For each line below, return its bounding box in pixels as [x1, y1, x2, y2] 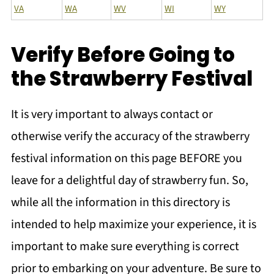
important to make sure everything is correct [10, 237, 239, 255]
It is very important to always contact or [10, 105, 213, 123]
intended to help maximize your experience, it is [10, 215, 256, 233]
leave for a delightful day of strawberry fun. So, [10, 171, 248, 189]
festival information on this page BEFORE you [10, 149, 242, 167]
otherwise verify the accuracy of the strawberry [10, 127, 250, 145]
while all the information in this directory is [10, 193, 230, 211]
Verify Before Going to [10, 40, 235, 68]
